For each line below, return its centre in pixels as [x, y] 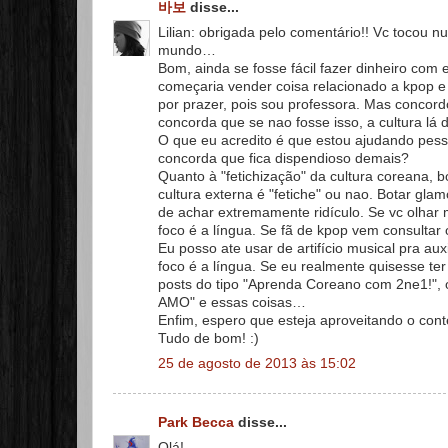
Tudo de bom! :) [208, 338]
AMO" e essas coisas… [232, 302]
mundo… [187, 50]
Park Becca [196, 422]
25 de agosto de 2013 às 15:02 [257, 363]
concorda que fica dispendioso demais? [283, 158]
